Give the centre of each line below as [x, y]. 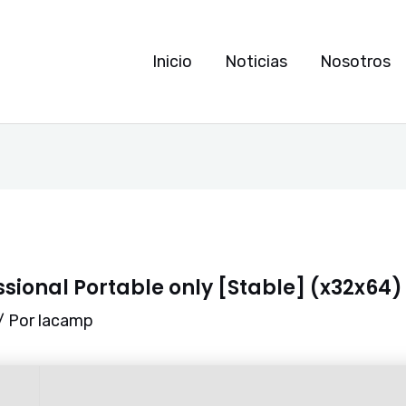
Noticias [256, 62]
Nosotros [355, 62]
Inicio [172, 62]
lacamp [66, 321]
